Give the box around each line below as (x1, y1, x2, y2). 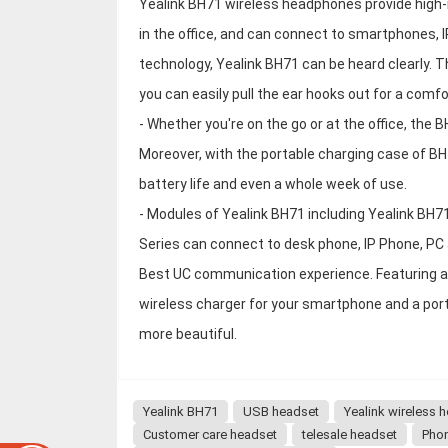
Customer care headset (143, 427, 277, 442)
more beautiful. (139, 326, 237, 342)
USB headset (243, 404, 319, 419)
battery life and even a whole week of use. (139, 176, 407, 192)
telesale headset (302, 427, 397, 442)
